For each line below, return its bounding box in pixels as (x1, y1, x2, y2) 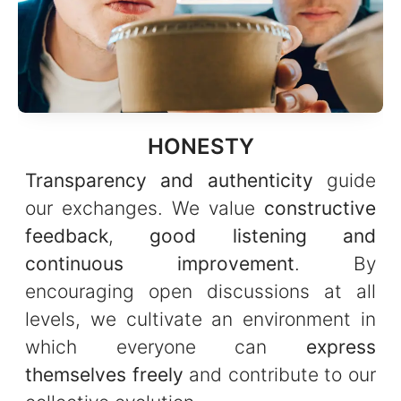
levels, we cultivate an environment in (25, 307, 376, 330)
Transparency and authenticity (25, 168, 313, 192)
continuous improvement (25, 252, 294, 275)
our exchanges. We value (25, 196, 264, 219)
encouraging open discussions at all (25, 279, 376, 303)
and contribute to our (183, 363, 377, 386)
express (306, 335, 376, 358)
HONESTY (147, 132, 254, 159)
